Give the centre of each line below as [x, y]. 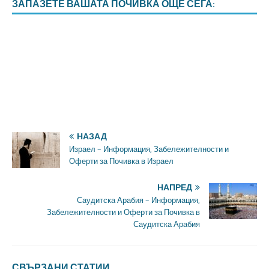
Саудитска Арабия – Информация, [138, 201]
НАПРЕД [175, 188]
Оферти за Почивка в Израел [121, 162]
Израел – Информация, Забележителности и [149, 150]
